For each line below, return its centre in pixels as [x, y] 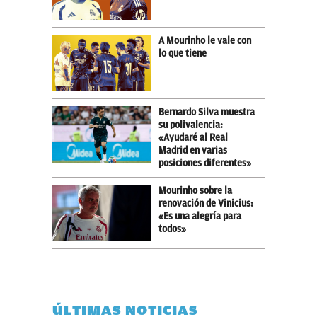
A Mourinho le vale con [205, 40]
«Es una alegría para [200, 216]
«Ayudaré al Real [193, 137]
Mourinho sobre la [195, 190]
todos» [172, 229]
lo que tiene [183, 53]
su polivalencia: [191, 125]
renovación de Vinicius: [206, 203]
